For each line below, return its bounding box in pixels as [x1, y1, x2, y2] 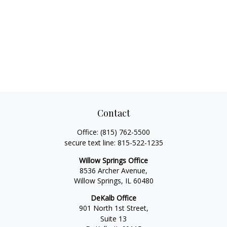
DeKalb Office [91, 193, 136, 203]
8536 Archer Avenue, [80, 166, 147, 175]
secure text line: [64, 138, 118, 147]
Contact [97, 107, 130, 119]
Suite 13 [100, 214, 127, 223]
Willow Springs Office [79, 156, 148, 165]
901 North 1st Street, [79, 203, 148, 213]
